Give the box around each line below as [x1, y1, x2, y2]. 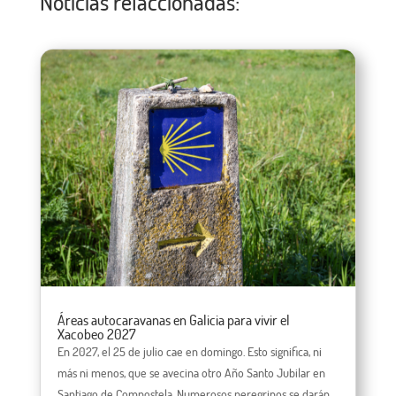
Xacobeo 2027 [57, 324, 136, 343]
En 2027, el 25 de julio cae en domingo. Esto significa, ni [57, 343, 322, 359]
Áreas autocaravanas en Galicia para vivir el [57, 310, 290, 329]
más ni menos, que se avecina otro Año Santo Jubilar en [57, 364, 325, 380]
